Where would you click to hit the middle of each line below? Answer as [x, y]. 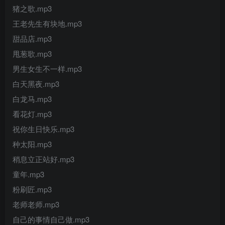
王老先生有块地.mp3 [47, 24]
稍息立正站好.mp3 [43, 159]
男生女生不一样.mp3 [47, 69]
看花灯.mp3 [32, 114]
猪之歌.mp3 [32, 9]
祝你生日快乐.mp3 [43, 129]
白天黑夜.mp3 [36, 84]
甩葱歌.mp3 [32, 54]
